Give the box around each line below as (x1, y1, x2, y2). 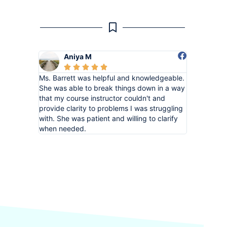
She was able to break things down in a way (39, 83, 185, 92)
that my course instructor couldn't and (39, 93, 165, 102)
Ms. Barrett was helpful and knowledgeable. (39, 73, 184, 82)
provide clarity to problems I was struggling (39, 103, 183, 112)
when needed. (39, 124, 86, 133)
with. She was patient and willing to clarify (39, 113, 178, 123)
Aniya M (63, 52, 92, 61)
